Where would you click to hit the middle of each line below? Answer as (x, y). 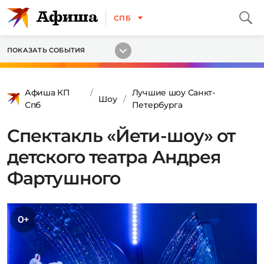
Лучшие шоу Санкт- (173, 93)
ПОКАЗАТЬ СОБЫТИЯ (46, 50)
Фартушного (64, 178)
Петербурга (157, 105)
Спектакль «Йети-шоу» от (121, 136)
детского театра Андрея (114, 157)
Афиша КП (47, 93)
